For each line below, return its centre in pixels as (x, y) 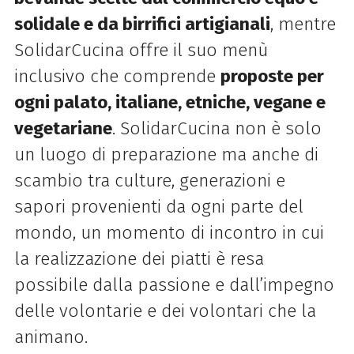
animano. (51, 337)
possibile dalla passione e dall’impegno (174, 284)
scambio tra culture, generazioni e (149, 180)
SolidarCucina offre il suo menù (141, 50)
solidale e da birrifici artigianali (142, 24)
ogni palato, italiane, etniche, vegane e (169, 102)
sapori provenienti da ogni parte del (158, 206)
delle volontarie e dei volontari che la (165, 311)
